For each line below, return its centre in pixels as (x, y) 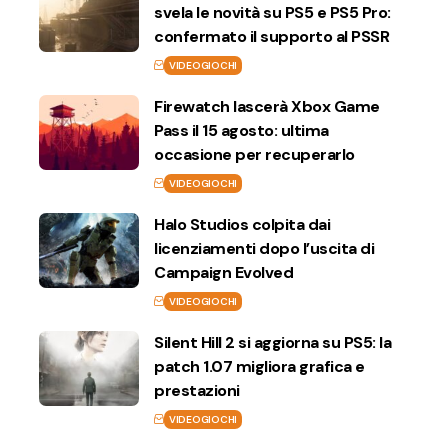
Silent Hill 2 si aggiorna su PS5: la (272, 342)
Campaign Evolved (223, 272)
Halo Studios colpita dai (242, 224)
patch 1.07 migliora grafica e (259, 366)
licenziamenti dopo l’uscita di (264, 248)
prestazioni (197, 390)
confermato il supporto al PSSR (271, 36)
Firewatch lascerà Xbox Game (267, 106)
